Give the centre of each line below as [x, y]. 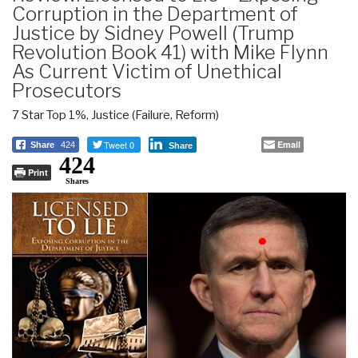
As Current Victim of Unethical [147, 71]
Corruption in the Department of [155, 14]
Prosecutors [67, 90]
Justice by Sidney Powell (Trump [153, 33]
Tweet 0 [119, 144]
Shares [77, 181]
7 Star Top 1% [49, 115]
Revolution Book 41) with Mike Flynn [170, 52]
